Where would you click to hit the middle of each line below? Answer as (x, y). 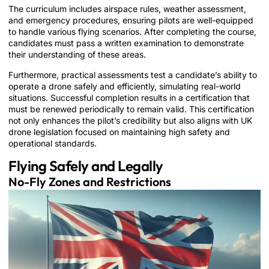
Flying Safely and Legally (86, 165)
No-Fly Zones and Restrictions (90, 181)
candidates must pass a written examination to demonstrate (126, 43)
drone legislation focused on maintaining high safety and (119, 131)
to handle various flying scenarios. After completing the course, (132, 32)
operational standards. (53, 143)
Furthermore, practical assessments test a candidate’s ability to (133, 74)
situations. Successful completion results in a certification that (129, 97)
